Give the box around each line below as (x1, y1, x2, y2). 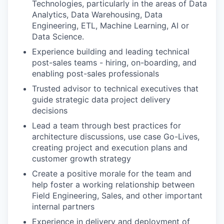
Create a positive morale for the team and (32, 168, 191, 178)
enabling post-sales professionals (32, 68, 159, 78)
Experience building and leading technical (32, 46, 189, 56)
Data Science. (32, 31, 84, 41)
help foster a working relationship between (32, 179, 194, 189)
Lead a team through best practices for (32, 120, 181, 130)
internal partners (32, 201, 94, 211)
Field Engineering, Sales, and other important (32, 190, 202, 200)
